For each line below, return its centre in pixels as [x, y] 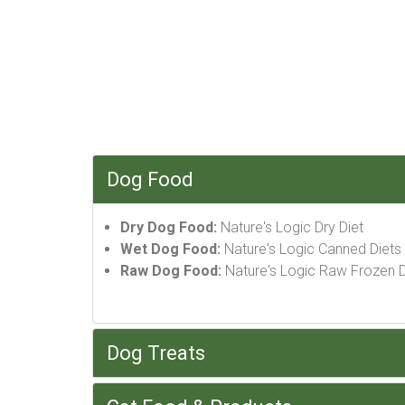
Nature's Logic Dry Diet [290, 227]
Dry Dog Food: [169, 227]
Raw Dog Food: [171, 271]
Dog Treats [156, 353]
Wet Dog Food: [170, 249]
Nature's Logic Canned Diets [311, 249]
